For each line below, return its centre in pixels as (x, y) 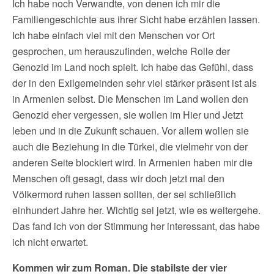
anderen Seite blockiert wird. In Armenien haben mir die (132, 162)
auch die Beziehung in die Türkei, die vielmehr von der (130, 146)
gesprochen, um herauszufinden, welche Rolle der (121, 51)
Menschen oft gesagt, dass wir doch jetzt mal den (118, 178)
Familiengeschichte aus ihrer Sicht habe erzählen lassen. (136, 19)
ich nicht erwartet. (50, 242)
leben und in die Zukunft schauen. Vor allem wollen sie (131, 131)
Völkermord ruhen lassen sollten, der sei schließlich (124, 194)
